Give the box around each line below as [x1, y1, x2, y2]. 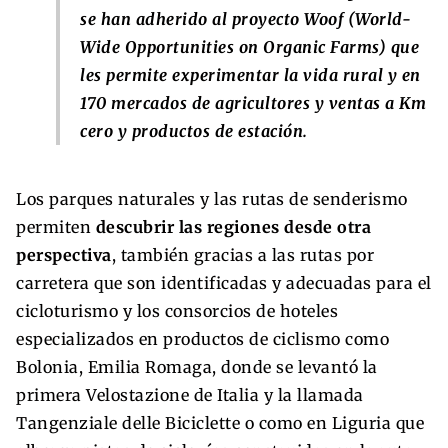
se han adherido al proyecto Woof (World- [80, 8, 411, 29]
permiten [16, 216, 96, 237]
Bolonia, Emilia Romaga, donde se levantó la [16, 356, 378, 377]
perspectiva [16, 244, 112, 265]
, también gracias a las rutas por [111, 244, 374, 265]
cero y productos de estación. [80, 120, 308, 141]
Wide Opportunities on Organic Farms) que [80, 36, 419, 57]
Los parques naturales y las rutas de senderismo [16, 188, 408, 209]
